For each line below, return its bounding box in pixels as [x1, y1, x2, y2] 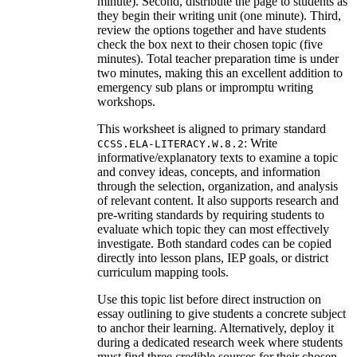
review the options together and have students [97, 22, 326, 37]
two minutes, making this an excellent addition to [97, 65, 343, 80]
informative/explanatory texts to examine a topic [97, 150, 338, 164]
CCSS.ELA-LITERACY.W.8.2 [97, 137, 244, 150]
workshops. [97, 94, 155, 108]
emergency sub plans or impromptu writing [97, 80, 313, 94]
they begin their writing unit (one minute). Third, [97, 8, 341, 22]
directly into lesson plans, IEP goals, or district [97, 250, 328, 265]
